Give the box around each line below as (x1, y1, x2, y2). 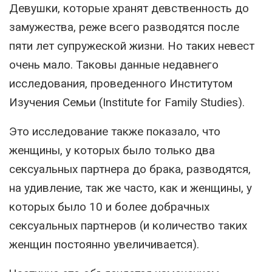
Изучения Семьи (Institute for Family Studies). (9, 95, 245, 109)
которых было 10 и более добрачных (9, 200, 209, 214)
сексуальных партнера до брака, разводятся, (9, 162, 251, 176)
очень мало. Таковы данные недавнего (9, 58, 219, 72)
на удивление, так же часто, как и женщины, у (9, 181, 252, 195)
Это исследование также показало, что (9, 124, 220, 138)
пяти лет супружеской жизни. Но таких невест (9, 39, 254, 53)
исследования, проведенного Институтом (9, 76, 233, 90)
